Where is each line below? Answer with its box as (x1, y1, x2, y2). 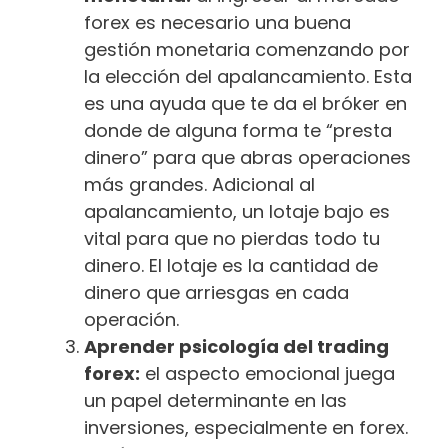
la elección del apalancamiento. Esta (84, 64, 412, 90)
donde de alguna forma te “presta (84, 118, 392, 144)
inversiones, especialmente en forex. (84, 415, 408, 441)
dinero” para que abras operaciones (84, 145, 411, 171)
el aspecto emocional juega (140, 361, 395, 387)
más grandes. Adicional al (84, 172, 315, 198)
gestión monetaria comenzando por (84, 37, 410, 63)
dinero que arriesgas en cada (84, 280, 349, 306)
